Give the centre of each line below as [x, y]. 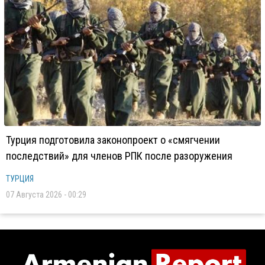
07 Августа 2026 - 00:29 [46, 195]
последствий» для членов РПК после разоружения [119, 156]
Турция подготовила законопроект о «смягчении [113, 140]
